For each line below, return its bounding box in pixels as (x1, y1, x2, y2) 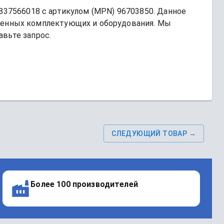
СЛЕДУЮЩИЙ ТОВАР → (111, 129, 196, 137)
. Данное (153, 6, 186, 16)
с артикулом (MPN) (39, 6, 117, 16)
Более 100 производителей (30, 179, 138, 189)
